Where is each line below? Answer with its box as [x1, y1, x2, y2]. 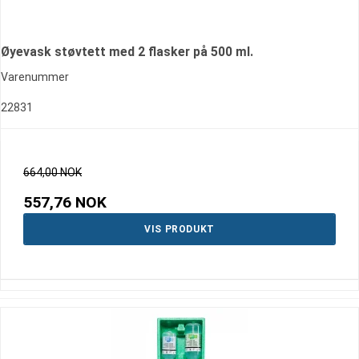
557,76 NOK [23, 193, 107, 212]
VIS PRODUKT [144, 224, 215, 236]
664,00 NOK [23, 166, 82, 179]
